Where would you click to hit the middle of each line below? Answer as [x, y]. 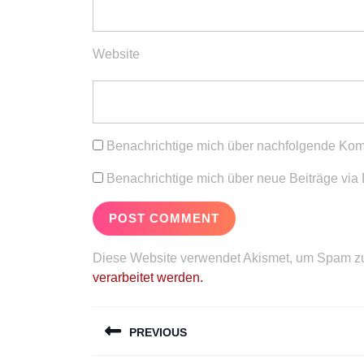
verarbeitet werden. [148, 277]
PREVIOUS [158, 333]
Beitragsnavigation [210, 315]
